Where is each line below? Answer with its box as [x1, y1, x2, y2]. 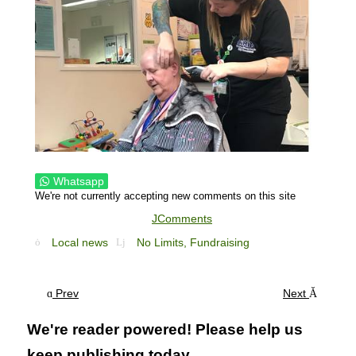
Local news [52, 236, 108, 250]
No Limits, [137, 236, 190, 250]
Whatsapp [53, 175, 104, 188]
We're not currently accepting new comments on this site [35, 190, 296, 203]
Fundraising [190, 236, 250, 250]
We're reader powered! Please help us [27, 320, 303, 338]
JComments [152, 212, 212, 226]
